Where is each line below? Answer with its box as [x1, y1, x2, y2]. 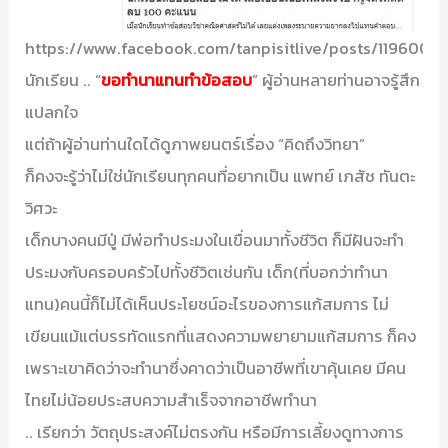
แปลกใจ [25, 99, 79, 124]
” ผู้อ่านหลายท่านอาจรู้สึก [252, 67, 421, 92]
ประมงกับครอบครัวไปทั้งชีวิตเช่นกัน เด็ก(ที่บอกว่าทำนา [25, 259, 389, 284]
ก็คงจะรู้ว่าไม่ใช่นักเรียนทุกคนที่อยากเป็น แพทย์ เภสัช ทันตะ [25, 163, 416, 188]
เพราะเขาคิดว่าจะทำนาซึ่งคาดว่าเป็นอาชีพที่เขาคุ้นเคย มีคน [25, 355, 407, 380]
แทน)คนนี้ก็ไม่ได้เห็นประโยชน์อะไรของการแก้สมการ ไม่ [25, 291, 390, 316]
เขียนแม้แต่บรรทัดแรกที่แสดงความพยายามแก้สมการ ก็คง [25, 323, 417, 348]
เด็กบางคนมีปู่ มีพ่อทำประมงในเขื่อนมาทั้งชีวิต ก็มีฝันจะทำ [25, 227, 405, 252]
